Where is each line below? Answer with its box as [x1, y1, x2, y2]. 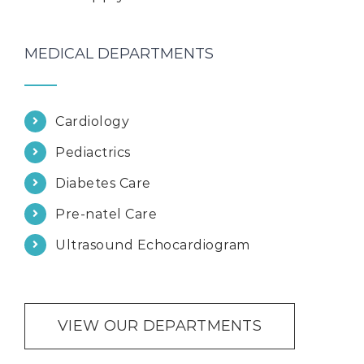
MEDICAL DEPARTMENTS [24, 45, 214, 63]
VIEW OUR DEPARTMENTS [58, 316, 262, 335]
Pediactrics [55, 145, 131, 160]
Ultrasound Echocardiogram [55, 237, 250, 253]
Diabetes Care [55, 175, 151, 191]
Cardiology [55, 114, 130, 129]
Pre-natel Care [55, 206, 158, 222]
